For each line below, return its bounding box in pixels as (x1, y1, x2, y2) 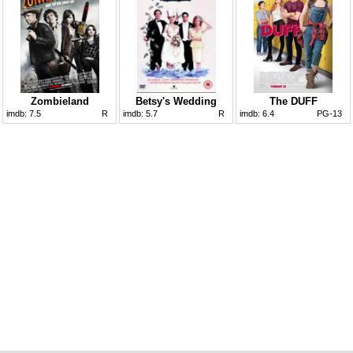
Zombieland (30, 95, 89, 108)
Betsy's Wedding (136, 95, 217, 108)
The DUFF (269, 95, 318, 108)
